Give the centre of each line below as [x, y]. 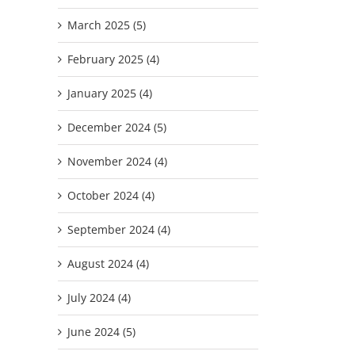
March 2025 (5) [107, 25]
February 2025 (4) [113, 59]
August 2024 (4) [108, 263]
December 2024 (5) [117, 127]
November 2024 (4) [117, 161]
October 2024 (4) [111, 195]
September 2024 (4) [119, 229]
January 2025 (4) [110, 93]
